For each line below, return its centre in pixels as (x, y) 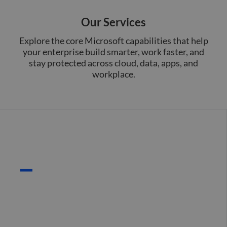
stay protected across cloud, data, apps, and (113, 63)
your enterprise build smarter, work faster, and (113, 52)
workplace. (113, 74)
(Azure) (50, 210)
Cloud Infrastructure (104, 189)
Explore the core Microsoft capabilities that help (113, 41)
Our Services (113, 22)
